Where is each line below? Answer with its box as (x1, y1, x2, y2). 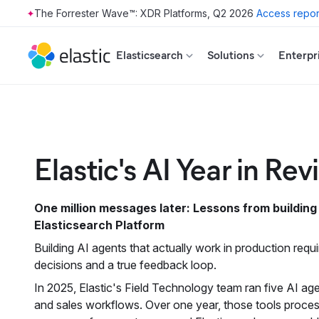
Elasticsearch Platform (34, 218, 164, 232)
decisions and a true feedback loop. (34, 258, 216, 272)
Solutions (207, 48, 254, 62)
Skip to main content (52, 13, 62, 26)
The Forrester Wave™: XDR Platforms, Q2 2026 (34, 7, 253, 19)
